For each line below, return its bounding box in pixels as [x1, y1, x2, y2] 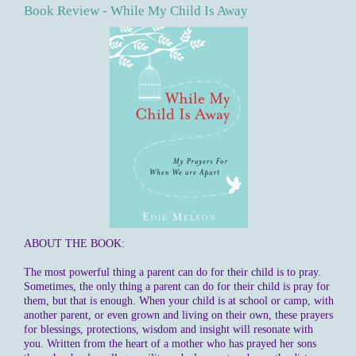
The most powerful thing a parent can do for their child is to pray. [24, 265, 321, 279]
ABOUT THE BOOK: [24, 237, 125, 250]
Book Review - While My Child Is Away [24, 3, 248, 19]
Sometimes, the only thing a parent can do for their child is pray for [24, 280, 330, 293]
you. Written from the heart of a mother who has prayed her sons [24, 337, 316, 350]
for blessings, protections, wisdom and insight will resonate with [24, 323, 313, 336]
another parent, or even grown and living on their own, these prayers [24, 308, 333, 322]
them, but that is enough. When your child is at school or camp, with [24, 294, 334, 308]
